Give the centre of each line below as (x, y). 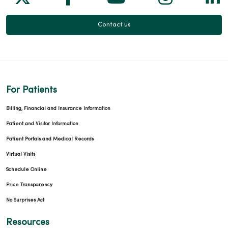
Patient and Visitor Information (42, 124)
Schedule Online (26, 170)
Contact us (114, 25)
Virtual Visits (21, 155)
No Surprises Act (25, 201)
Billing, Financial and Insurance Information (58, 109)
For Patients (32, 91)
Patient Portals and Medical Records (50, 139)
